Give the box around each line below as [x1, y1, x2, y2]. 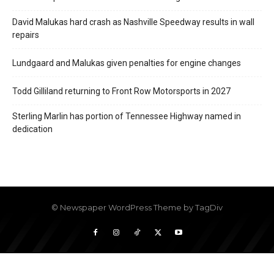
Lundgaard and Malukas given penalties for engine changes [12, 57, 241, 68]
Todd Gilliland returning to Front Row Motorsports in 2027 [12, 86, 231, 96]
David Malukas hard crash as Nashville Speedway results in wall [12, 17, 254, 27]
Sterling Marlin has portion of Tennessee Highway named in [12, 111, 241, 121]
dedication [12, 124, 53, 134]
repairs [12, 29, 39, 40]
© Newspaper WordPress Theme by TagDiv [51, 202, 223, 212]
